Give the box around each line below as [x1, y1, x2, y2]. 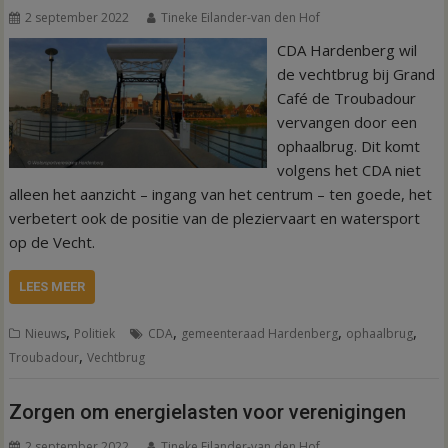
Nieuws [25, 324, 67, 342]
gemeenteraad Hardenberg [181, 324, 339, 342]
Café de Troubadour [276, 87, 416, 108]
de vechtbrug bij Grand [276, 63, 435, 84]
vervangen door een [276, 111, 417, 132]
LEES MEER [19, 278, 86, 294]
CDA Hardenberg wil [276, 39, 417, 60]
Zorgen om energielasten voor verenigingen [9, 400, 407, 424]
